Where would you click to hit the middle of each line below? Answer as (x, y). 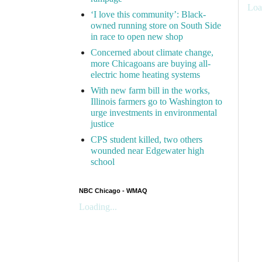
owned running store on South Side (156, 26)
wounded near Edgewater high (147, 151)
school (103, 162)
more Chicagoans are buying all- (151, 64)
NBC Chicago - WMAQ (113, 191)
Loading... (98, 207)
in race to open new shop (137, 37)
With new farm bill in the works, (150, 91)
